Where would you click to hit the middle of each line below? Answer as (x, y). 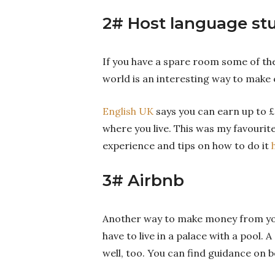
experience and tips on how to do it (187, 145)
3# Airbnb (143, 180)
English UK (128, 111)
